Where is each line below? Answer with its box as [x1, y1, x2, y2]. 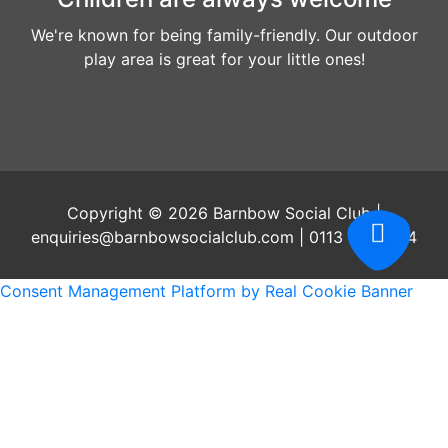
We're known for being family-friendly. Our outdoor [30, 25, 418, 46]
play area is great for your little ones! [83, 49, 365, 70]
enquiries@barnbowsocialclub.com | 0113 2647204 [31, 227, 417, 248]
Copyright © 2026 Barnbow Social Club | [67, 203, 381, 224]
